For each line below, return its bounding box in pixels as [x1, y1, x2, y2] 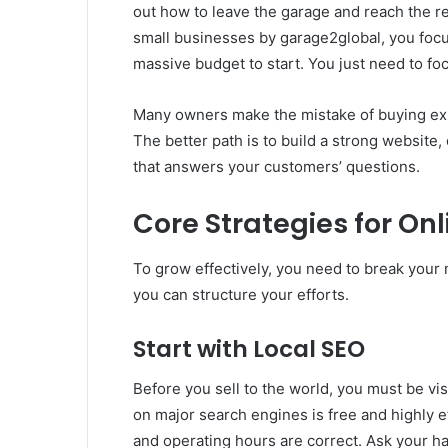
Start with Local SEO [133, 332, 365, 365]
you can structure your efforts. [133, 284, 349, 304]
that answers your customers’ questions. [133, 157, 420, 177]
